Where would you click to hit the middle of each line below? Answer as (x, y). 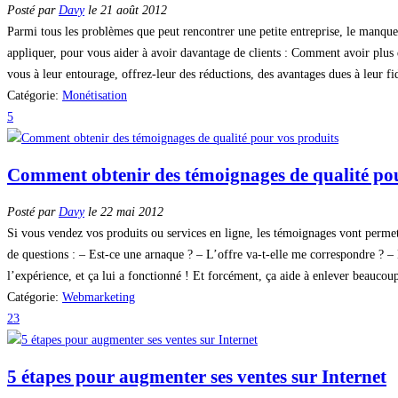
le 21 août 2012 (126, 10)
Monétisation (95, 95)
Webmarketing (99, 297)
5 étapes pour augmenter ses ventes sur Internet (197, 377)
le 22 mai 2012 (124, 211)
